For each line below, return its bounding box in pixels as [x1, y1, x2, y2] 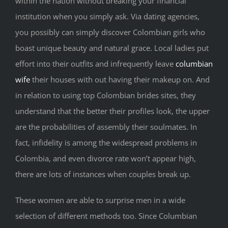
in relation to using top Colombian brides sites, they [15, 90, 196, 101]
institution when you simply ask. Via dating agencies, [15, 11, 199, 22]
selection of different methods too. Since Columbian [15, 211, 197, 221]
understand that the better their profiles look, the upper [15, 106, 210, 117]
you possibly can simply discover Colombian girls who [15, 27, 205, 38]
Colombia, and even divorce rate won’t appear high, [15, 153, 196, 164]
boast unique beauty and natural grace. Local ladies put [15, 43, 209, 53]
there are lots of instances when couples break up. [15, 169, 191, 180]
